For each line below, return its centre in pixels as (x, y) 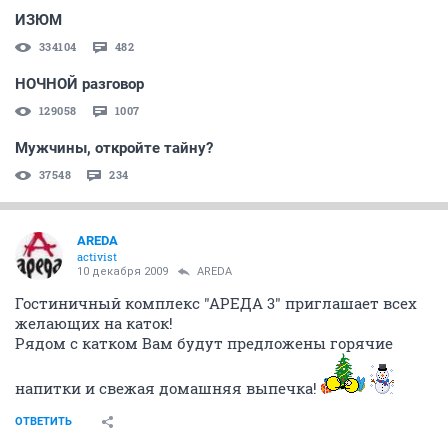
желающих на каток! (94, 322)
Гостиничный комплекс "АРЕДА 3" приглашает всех (216, 302)
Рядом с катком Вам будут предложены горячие (204, 342)
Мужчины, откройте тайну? (114, 147)
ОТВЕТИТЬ (43, 421)
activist (97, 256)
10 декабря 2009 (122, 271)
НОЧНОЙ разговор (79, 83)
